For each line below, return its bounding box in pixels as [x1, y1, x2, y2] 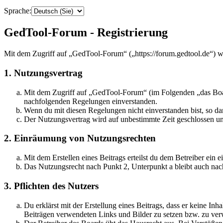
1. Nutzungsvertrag [4, 68, 83, 78]
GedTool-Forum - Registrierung [4, 26, 168, 39]
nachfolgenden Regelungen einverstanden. [24, 97, 157, 106]
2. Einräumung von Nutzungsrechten [4, 133, 156, 144]
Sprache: [4, 6, 31, 15]
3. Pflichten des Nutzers [4, 180, 99, 191]
